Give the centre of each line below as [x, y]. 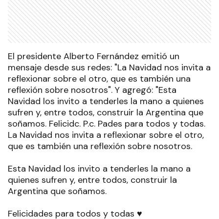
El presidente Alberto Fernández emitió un [94, 56]
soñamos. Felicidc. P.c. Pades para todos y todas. [107, 124]
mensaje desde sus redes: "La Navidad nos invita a [109, 68]
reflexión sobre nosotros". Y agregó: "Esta [92, 90]
